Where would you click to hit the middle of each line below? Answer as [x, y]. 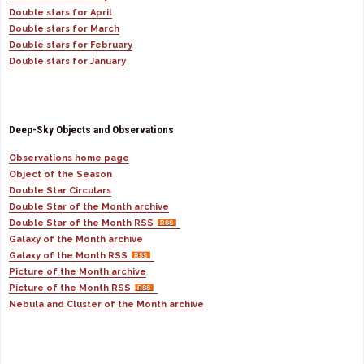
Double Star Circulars [60, 190]
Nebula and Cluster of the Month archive [106, 304]
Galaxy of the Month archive [76, 239]
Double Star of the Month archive [89, 206]
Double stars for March [64, 29]
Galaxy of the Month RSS [68, 255]
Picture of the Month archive [78, 271]
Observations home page [69, 158]
